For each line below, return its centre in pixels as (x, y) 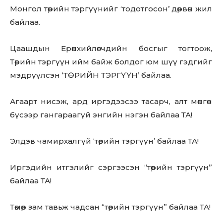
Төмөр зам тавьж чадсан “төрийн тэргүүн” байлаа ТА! (110, 207)
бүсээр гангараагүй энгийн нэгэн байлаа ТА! (101, 114)
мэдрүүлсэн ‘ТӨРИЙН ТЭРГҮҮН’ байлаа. (91, 75)
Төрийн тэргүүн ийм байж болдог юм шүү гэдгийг (111, 61)
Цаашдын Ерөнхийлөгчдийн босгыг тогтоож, (111, 48)
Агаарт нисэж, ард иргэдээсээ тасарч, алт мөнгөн (111, 101)
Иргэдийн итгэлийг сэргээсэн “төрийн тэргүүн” (111, 167)
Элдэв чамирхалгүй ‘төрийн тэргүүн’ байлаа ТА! (104, 141)
